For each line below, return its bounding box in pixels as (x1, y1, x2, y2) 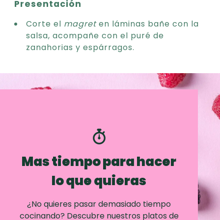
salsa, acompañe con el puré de (26, 29, 164, 41)
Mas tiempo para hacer (22, 152, 177, 170)
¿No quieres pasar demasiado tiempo (27, 198, 171, 210)
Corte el (26, 18, 64, 29)
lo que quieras (52, 171, 147, 190)
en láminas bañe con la (96, 18, 199, 29)
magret (64, 18, 96, 29)
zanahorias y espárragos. (26, 41, 135, 53)
